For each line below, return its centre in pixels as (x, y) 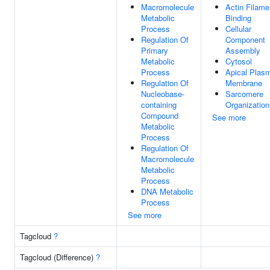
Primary (155, 50)
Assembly (243, 50)
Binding (238, 18)
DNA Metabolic (167, 191)
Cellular (238, 29)
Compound (160, 115)
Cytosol (239, 61)
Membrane (244, 83)
